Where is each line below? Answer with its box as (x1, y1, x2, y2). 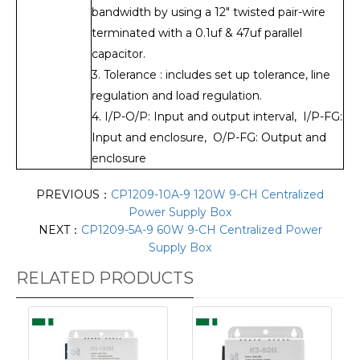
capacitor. (92, 46, 145, 61)
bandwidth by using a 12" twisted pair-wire (92, 4, 325, 19)
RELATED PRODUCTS (16, 268, 194, 288)
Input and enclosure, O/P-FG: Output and (92, 129, 326, 145)
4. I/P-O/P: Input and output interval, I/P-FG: (92, 108, 342, 124)
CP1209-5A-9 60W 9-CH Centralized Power (80, 222, 322, 237)
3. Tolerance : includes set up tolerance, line (92, 67, 330, 82)
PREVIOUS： (36, 186, 111, 202)
